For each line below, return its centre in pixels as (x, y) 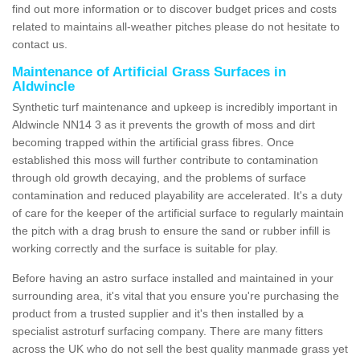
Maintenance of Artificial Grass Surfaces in (149, 72)
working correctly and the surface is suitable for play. (145, 248)
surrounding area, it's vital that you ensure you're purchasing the (176, 295)
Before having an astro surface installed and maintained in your (173, 278)
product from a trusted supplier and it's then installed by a (158, 313)
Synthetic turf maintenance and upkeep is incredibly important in (175, 106)
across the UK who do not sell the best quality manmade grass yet (180, 348)
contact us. (40, 44)
